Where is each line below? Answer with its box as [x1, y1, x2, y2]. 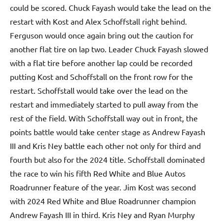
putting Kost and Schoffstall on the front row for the [10, 71, 193, 81]
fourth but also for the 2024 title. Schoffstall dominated [10, 154, 205, 164]
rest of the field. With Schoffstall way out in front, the [10, 112, 198, 123]
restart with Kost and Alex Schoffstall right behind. [10, 16, 187, 26]
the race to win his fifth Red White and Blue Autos [10, 168, 185, 178]
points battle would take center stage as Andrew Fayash [10, 126, 205, 137]
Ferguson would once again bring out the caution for [10, 30, 193, 40]
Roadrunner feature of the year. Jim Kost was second [10, 182, 196, 192]
